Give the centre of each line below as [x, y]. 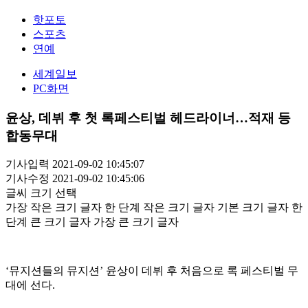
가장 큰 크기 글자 [136, 222]
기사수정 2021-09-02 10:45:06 [75, 179]
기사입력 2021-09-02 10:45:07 [75, 164]
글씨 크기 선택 [41, 193]
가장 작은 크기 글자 [54, 208]
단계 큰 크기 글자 [48, 222]
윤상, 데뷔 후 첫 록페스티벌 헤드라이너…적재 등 [148, 118]
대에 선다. [30, 285]
